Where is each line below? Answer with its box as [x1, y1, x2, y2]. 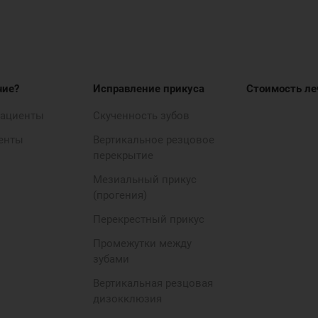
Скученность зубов [93, 109, 190, 122]
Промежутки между [93, 237, 192, 250]
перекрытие [93, 149, 154, 162]
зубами [93, 253, 130, 265]
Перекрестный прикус [93, 213, 205, 226]
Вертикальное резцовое [93, 133, 215, 146]
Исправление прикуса [93, 82, 205, 95]
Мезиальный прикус [93, 173, 197, 186]
